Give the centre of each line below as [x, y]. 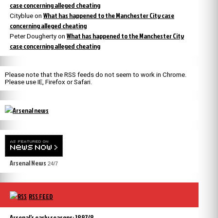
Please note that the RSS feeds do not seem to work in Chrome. [96, 74]
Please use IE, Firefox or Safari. [49, 82]
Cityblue [21, 16]
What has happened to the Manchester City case [109, 16]
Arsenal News [28, 163]
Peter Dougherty [33, 36]
